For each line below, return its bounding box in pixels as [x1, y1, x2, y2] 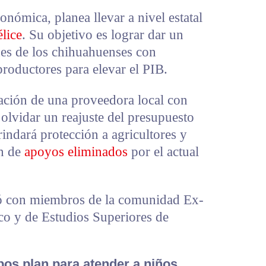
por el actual [128, 144, 199, 159]
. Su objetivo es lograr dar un [22, 27, 183, 42]
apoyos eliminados [24, 144, 128, 159]
